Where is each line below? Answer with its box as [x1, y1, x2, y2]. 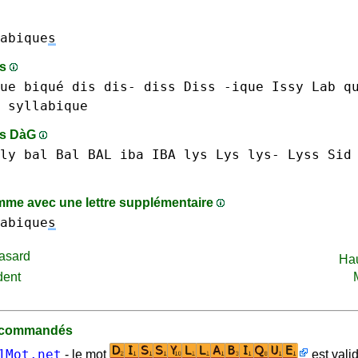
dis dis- [72, 79, 136, 94]
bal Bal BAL [24, 147, 112, 162]
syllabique [8, 98, 88, 113]
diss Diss [144, 79, 216, 94]
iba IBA [120, 147, 176, 162]
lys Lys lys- [184, 147, 280, 162]
